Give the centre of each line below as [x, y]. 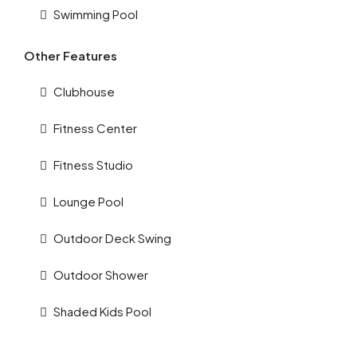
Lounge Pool [88, 201]
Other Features [71, 55]
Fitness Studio [93, 165]
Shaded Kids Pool [102, 311]
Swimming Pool [96, 14]
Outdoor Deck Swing [112, 238]
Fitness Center [95, 128]
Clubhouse [84, 91]
